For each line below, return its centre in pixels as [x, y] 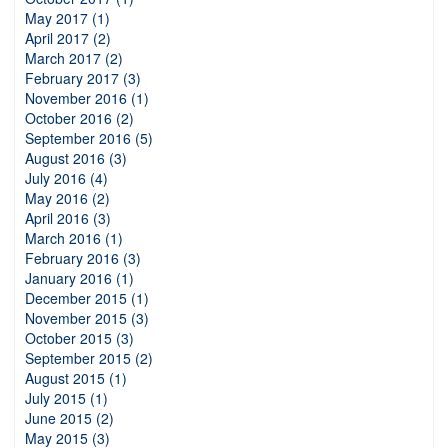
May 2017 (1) [67, 17]
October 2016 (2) [79, 117]
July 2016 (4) [66, 177]
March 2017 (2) [74, 57]
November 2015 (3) [87, 317]
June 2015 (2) [69, 417]
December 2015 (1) [87, 297]
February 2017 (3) [83, 77]
